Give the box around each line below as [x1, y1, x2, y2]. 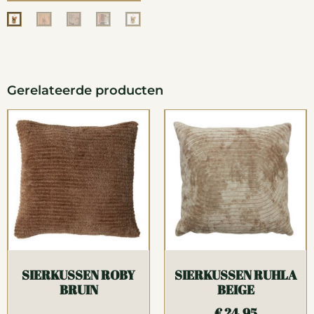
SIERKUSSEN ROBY [22, 266, 135, 284]
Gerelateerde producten [7, 83, 163, 99]
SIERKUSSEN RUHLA [175, 266, 296, 284]
